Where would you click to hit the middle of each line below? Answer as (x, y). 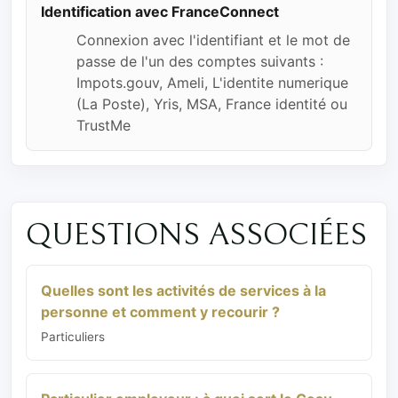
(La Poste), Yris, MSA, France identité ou (212, 103)
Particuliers (73, 337)
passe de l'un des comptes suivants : (200, 61)
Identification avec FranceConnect (160, 12)
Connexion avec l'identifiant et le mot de (213, 40)
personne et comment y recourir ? (160, 312)
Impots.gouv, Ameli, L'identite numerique (212, 82)
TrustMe (103, 125)
